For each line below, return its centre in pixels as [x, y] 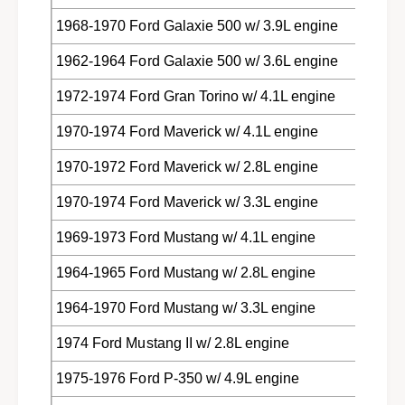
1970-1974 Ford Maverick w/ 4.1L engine [187, 131]
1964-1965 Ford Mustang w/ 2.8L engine [186, 272]
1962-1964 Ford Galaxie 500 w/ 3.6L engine [197, 61]
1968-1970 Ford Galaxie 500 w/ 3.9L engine [197, 25]
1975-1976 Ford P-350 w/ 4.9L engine [178, 378]
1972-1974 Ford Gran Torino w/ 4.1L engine [196, 96]
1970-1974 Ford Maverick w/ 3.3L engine [187, 202]
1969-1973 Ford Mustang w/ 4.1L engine [186, 237]
